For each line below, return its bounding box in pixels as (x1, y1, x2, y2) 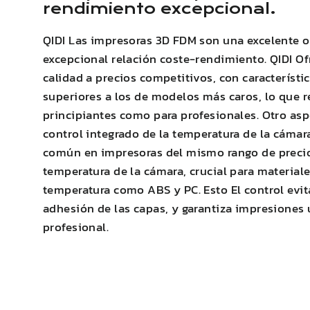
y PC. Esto (170, 181, 231, 199)
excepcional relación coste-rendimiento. (43, 50, 270, 69)
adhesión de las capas (43, 199, 165, 218)
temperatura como (43, 181, 148, 199)
